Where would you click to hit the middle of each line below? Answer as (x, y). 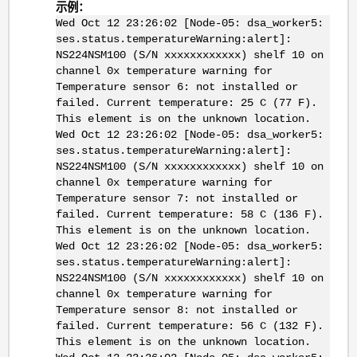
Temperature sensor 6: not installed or (177, 87)
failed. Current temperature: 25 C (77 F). (186, 103)
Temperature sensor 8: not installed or (177, 310)
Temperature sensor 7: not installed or (177, 199)
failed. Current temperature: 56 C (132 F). (189, 326)
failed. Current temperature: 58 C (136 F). (189, 215)
